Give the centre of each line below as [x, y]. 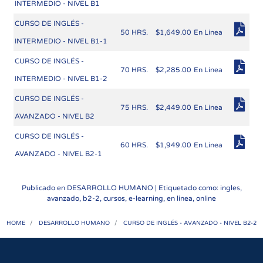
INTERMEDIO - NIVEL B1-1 [61, 41]
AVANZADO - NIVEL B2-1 [58, 154]
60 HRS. [134, 145]
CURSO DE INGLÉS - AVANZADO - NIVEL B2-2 [190, 223]
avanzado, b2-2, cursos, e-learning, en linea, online [131, 199]
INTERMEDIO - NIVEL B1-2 [61, 79]
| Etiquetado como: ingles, [197, 188]
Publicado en [44, 188]
